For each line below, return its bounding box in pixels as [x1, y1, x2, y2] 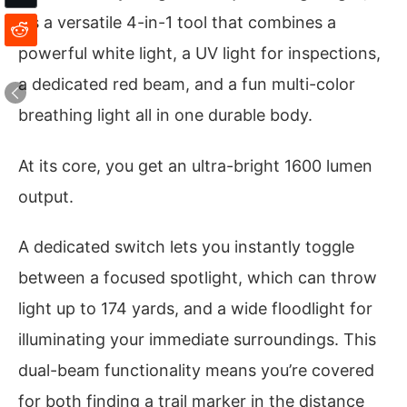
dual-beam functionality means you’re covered [18, 361, 374, 381]
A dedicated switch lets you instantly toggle [18, 237, 354, 257]
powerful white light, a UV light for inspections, [18, 43, 381, 63]
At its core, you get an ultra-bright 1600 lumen [18, 155, 372, 175]
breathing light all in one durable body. [18, 104, 313, 124]
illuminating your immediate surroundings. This [18, 330, 376, 350]
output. [18, 186, 74, 206]
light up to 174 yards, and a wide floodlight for [18, 299, 372, 319]
